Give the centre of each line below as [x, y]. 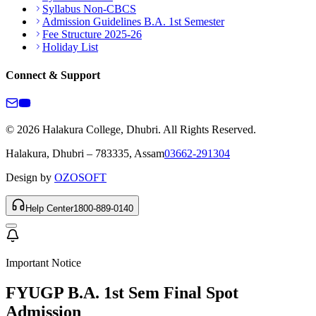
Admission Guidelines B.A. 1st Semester [133, 22]
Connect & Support [53, 75]
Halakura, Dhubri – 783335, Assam [85, 153]
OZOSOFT [80, 177]
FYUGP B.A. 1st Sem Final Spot [122, 292]
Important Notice [43, 262]
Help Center [49, 208]
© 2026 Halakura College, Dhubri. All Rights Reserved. [131, 129]
